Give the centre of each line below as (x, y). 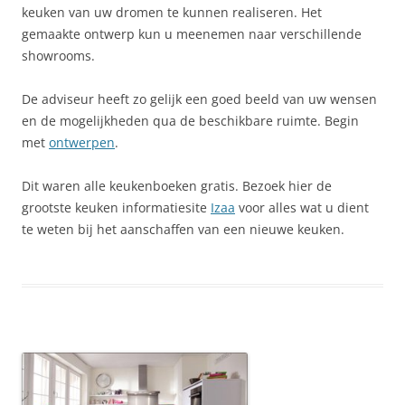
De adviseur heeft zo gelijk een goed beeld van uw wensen (199, 99)
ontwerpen (82, 142)
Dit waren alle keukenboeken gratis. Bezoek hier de (177, 186)
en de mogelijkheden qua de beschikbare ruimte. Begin (190, 121)
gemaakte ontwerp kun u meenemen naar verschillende (192, 34)
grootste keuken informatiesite (116, 207)
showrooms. (58, 56)
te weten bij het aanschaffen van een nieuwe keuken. (183, 229)
